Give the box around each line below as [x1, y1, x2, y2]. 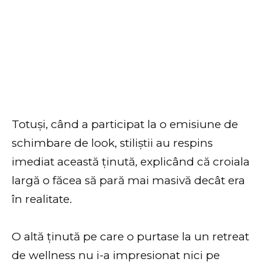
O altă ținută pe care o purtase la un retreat [12, 229, 249, 243]
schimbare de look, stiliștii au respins [12, 136, 213, 150]
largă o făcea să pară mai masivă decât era [12, 173, 245, 187]
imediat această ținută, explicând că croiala [12, 154, 250, 168]
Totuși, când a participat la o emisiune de [12, 117, 238, 131]
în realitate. [12, 192, 72, 206]
